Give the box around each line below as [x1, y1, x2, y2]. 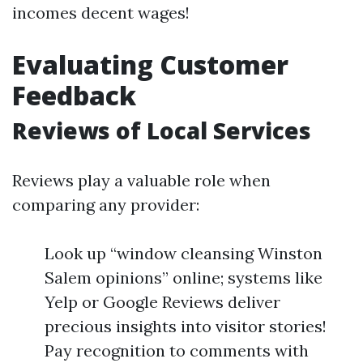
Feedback [12, 78, 136, 113]
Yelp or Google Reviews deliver [45, 292, 280, 312]
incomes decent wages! [12, 2, 190, 23]
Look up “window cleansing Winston [45, 243, 322, 263]
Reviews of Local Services [12, 115, 311, 146]
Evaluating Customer [12, 47, 288, 82]
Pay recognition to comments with [45, 340, 309, 361]
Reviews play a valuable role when [12, 170, 271, 190]
